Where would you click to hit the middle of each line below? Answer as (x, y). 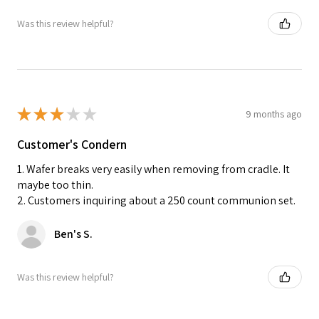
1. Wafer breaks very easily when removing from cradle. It (153, 169)
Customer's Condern (72, 145)
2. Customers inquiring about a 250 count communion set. (156, 201)
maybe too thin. (55, 185)
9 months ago (274, 114)
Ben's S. (73, 234)
